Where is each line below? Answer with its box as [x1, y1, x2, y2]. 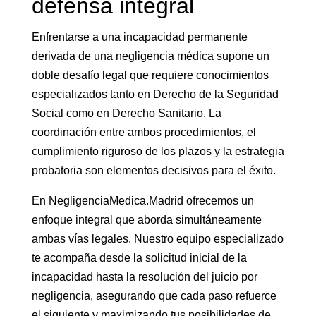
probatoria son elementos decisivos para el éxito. [31, 164, 276, 176]
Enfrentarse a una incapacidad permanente [31, 31, 248, 43]
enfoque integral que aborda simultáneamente [31, 214, 262, 226]
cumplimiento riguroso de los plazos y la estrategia [31, 145, 284, 157]
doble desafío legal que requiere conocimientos [31, 69, 269, 81]
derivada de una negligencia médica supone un [31, 50, 269, 62]
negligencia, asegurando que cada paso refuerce [31, 290, 276, 302]
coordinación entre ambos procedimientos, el [31, 126, 256, 138]
